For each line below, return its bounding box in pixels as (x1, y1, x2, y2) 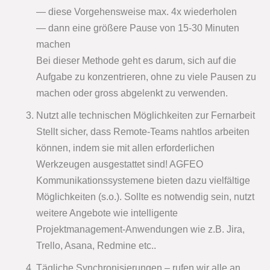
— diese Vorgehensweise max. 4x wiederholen (36, 7, 237, 17)
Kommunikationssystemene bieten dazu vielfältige (36, 175, 250, 186)
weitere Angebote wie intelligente (36, 208, 178, 219)
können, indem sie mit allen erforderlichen (36, 143, 215, 154)
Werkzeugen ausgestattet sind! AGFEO (36, 159, 203, 170)
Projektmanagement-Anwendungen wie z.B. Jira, (36, 224, 245, 235)
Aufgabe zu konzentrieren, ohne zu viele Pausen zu (36, 72, 256, 83)
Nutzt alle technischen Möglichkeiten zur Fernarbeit (36, 110, 255, 121)
